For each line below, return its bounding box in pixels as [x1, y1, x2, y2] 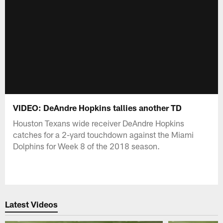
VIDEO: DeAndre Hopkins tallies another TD [13, 102, 184, 112]
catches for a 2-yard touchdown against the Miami [13, 129, 194, 139]
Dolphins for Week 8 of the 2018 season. [13, 140, 160, 151]
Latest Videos [5, 199, 58, 210]
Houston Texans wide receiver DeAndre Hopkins [13, 117, 185, 128]
